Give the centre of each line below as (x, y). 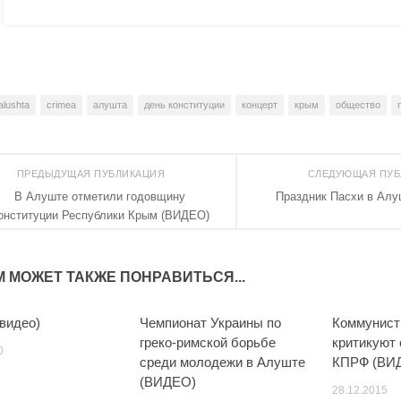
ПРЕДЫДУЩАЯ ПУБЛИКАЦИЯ (92, 173)
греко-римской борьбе (208, 342)
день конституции (184, 104)
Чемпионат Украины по (211, 322)
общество (358, 104)
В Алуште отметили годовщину (99, 196)
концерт (260, 104)
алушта (110, 104)
